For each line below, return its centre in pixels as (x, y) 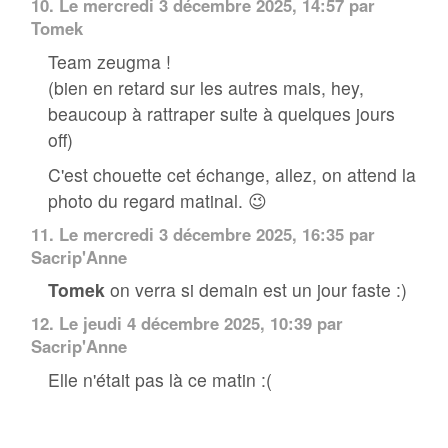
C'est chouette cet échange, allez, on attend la (232, 174)
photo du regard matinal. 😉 (158, 200)
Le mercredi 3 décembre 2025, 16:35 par (214, 233)
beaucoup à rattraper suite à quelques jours (222, 113)
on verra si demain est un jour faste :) (256, 290)
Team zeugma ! (110, 61)
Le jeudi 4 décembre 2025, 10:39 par (198, 323)
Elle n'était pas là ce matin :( (160, 379)
